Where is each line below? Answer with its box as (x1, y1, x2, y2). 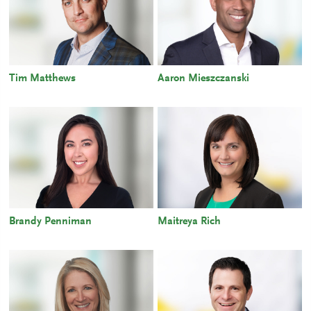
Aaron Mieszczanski (158, 73, 249, 85)
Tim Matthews (9, 73, 76, 85)
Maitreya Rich (158, 216, 221, 228)
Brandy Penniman (9, 216, 92, 228)
